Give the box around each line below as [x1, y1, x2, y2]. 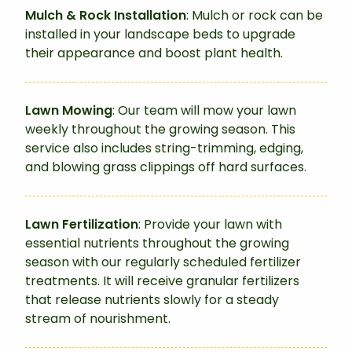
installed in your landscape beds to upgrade [25, 25, 295, 44]
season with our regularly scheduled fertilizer [25, 253, 301, 272]
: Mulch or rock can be [186, 6, 323, 25]
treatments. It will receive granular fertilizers [25, 272, 299, 291]
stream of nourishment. [25, 310, 170, 328]
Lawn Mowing [25, 101, 112, 120]
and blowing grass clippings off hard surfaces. [25, 158, 306, 177]
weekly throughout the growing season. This [25, 120, 295, 139]
